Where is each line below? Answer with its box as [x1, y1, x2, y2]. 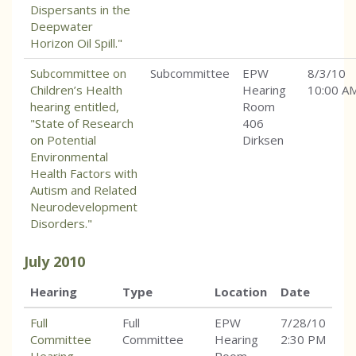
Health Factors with [30, 165, 137, 182]
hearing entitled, [30, 99, 119, 115]
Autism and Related [30, 182, 137, 199]
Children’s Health [30, 82, 122, 99]
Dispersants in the [30, 2, 130, 18]
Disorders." [30, 215, 92, 232]
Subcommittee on [30, 65, 126, 82]
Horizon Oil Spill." [30, 35, 122, 52]
